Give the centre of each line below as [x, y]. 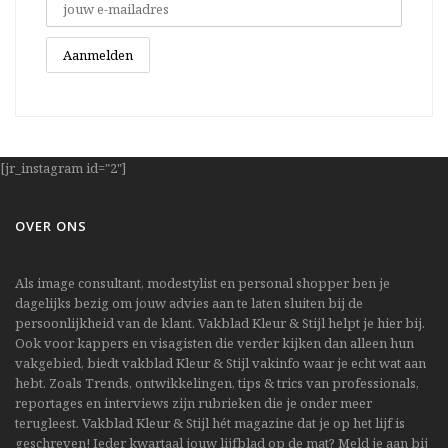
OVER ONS [51, 225]
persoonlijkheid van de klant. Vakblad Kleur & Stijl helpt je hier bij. [220, 322]
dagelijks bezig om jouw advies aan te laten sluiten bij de [189, 302]
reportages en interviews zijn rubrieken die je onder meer [193, 402]
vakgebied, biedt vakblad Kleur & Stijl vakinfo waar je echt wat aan [220, 362]
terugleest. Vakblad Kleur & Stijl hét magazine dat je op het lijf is [210, 422]
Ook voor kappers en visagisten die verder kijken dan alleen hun [214, 342]
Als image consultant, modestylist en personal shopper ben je [202, 282]
